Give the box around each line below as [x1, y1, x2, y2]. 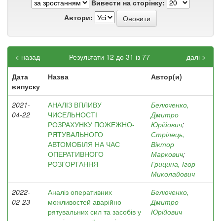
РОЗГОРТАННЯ [48, 159, 98, 169]
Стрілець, [151, 129, 184, 139]
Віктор [151, 139, 174, 149]
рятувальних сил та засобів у [48, 207, 141, 217]
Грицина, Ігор [151, 159, 195, 169]
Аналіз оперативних [48, 187, 112, 197]
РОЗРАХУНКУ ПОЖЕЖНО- [48, 119, 135, 129]
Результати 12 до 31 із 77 [69, 52, 152, 62]
